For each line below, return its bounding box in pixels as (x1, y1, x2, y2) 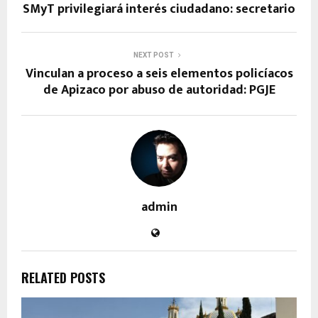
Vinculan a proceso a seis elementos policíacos (25, 62, 293, 84)
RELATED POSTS (21, 268, 105, 287)
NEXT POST (133, 50, 174, 59)
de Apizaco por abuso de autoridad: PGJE (43, 79, 275, 101)
